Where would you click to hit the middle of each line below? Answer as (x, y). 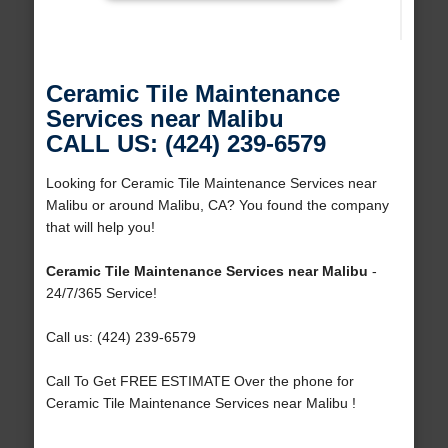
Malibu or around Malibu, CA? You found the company (217, 205)
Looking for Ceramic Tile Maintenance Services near (211, 183)
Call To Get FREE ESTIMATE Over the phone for (199, 381)
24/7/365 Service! (101, 293)
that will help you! (100, 227)
